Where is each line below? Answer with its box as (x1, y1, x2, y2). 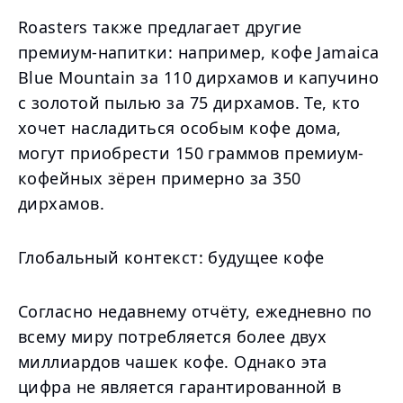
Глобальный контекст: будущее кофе (18, 246, 325, 268)
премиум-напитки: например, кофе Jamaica (18, 41, 380, 63)
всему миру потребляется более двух (18, 326, 327, 347)
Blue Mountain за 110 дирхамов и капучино (18, 67, 379, 88)
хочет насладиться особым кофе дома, (18, 117, 342, 139)
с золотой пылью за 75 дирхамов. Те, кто (18, 92, 361, 113)
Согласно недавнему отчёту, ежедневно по (18, 300, 372, 322)
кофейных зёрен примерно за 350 (18, 167, 301, 189)
